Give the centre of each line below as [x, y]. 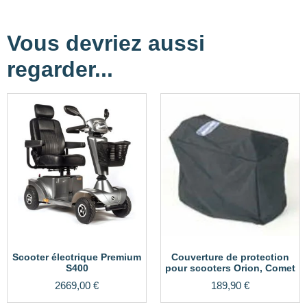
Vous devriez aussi [106, 44]
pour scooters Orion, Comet [230, 268]
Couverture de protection [230, 257]
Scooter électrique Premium [77, 257]
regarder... [60, 70]
